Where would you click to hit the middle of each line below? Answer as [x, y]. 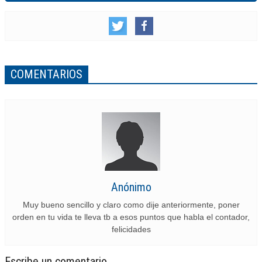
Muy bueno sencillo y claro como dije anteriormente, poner [131, 205]
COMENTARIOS [46, 74]
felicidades [131, 229]
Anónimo [131, 187]
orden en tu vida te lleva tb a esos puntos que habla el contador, [131, 217]
